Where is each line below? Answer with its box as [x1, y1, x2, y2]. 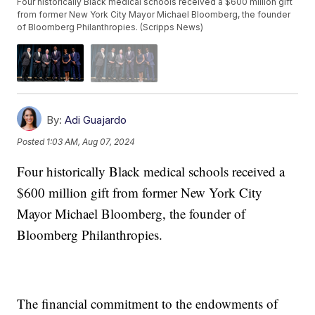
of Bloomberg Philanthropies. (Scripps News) [17, 22, 204, 33]
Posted [17, 136, 47, 148]
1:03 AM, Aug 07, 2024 [46, 136, 136, 148]
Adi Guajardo [65, 112, 127, 127]
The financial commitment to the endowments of [17, 294, 278, 312]
